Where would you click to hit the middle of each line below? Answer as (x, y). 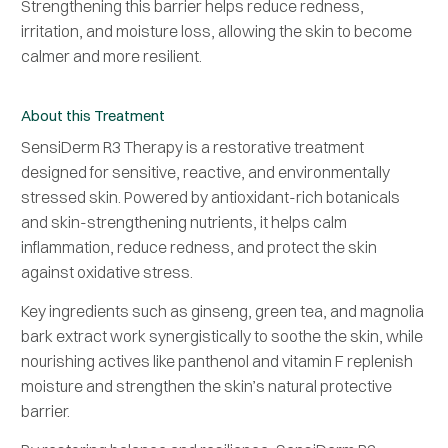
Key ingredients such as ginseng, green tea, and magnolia (222, 310)
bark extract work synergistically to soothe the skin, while (222, 335)
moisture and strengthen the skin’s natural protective (206, 385)
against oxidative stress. (107, 271)
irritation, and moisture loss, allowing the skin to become (216, 30)
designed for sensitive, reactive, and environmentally (205, 171)
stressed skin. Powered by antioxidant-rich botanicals (210, 196)
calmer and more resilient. (111, 55)
